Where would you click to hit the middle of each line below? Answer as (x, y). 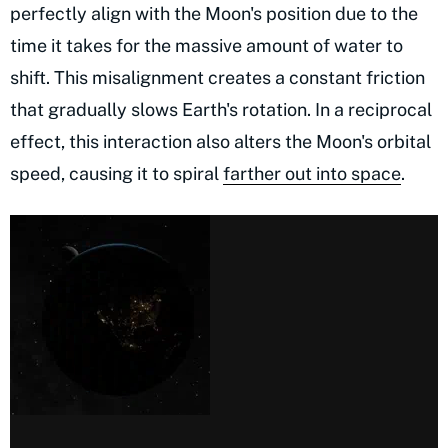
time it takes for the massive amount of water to (206, 46)
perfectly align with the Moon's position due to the (214, 14)
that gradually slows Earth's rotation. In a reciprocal (221, 110)
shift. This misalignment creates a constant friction (217, 78)
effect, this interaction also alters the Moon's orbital (220, 142)
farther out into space (312, 174)
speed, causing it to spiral (116, 174)
